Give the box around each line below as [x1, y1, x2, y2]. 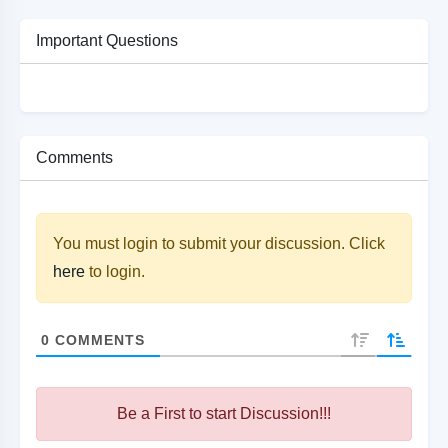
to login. [85, 263, 145, 281]
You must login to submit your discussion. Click [53, 235, 385, 253]
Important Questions [36, 32, 178, 50]
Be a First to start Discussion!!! [117, 405, 331, 423]
